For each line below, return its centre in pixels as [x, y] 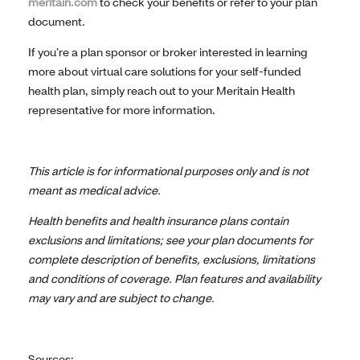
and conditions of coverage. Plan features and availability [174, 279]
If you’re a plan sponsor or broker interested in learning [168, 52]
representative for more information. [122, 110]
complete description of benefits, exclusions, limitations [172, 260]
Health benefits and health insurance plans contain [158, 221]
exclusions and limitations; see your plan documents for [170, 240]
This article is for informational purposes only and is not [168, 171]
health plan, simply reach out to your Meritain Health [162, 91]
